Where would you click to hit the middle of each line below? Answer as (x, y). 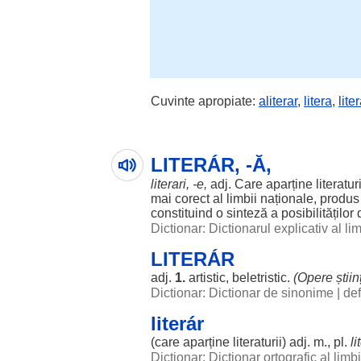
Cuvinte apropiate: (205, 101)
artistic (207, 278)
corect (192, 199)
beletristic (259, 278)
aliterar (278, 101)
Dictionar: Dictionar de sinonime (242, 293)
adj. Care (238, 184)
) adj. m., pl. (316, 342)
